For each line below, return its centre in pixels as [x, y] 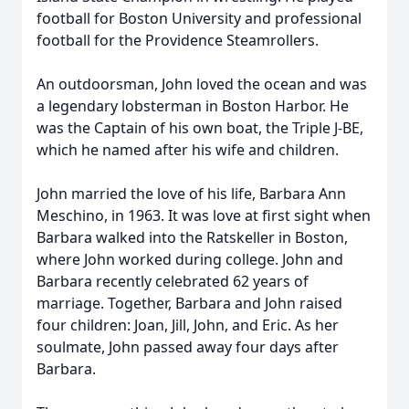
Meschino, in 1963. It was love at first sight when [204, 215]
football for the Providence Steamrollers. [178, 40]
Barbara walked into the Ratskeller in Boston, [192, 237]
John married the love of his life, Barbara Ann [191, 194]
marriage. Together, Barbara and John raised [189, 303]
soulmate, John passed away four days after [188, 347]
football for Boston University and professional [199, 18]
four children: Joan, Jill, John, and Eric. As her [188, 325]
